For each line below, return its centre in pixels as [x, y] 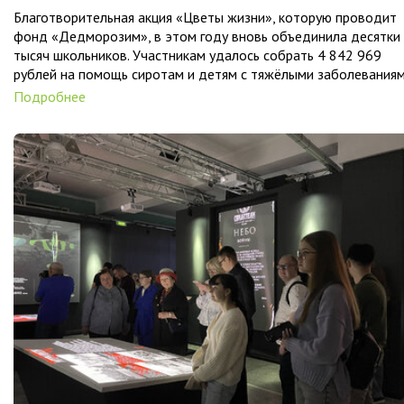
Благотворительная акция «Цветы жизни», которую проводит [205, 17]
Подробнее [50, 96]
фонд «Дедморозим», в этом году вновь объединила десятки [207, 36]
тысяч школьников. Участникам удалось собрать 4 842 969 [197, 55]
